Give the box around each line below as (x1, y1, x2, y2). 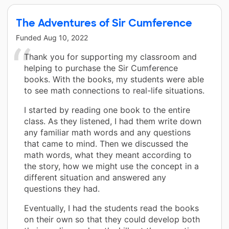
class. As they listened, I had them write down (24, 116, 201, 126)
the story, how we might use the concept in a (24, 161, 199, 171)
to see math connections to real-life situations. (24, 85, 204, 96)
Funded (16, 33, 43, 42)
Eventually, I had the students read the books (24, 202, 199, 213)
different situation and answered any (24, 172, 166, 182)
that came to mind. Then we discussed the (24, 138, 188, 149)
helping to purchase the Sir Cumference (24, 62, 178, 73)
